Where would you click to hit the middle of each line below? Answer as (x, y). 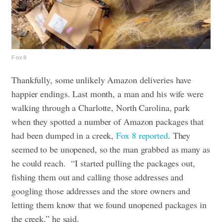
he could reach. (41, 163)
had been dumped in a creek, (64, 136)
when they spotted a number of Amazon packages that (108, 122)
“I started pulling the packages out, (133, 163)
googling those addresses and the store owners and (101, 191)
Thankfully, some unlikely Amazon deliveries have (102, 80)
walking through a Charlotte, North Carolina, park (101, 108)
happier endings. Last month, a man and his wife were (108, 94)
